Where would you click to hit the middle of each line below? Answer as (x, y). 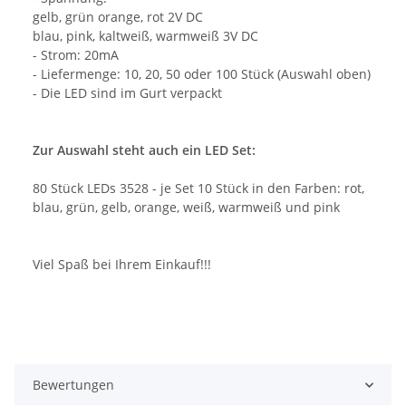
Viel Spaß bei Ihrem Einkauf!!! (122, 265)
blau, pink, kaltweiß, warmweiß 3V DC (145, 36)
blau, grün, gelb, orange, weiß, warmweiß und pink (186, 208)
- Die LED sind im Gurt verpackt (127, 93)
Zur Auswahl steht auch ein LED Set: (144, 150)
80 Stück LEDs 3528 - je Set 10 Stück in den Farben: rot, (198, 188)
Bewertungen (73, 385)
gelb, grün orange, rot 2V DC (118, 17)
